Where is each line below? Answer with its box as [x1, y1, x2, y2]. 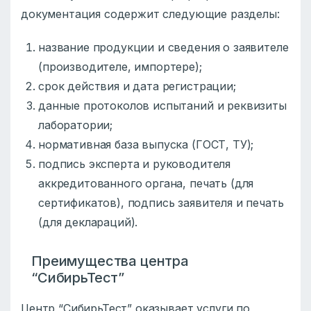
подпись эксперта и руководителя [38, 157, 231, 171]
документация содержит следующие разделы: [21, 7, 280, 22]
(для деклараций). [38, 215, 138, 230]
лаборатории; [38, 118, 113, 133]
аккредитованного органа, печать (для [38, 176, 254, 191]
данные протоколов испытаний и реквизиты [38, 99, 287, 113]
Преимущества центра [31, 253, 189, 270]
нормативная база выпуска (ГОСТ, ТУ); [38, 137, 254, 152]
